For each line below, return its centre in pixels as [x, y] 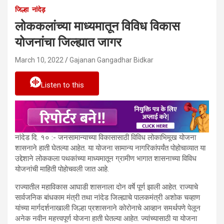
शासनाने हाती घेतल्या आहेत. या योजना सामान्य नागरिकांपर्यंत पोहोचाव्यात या [110, 148]
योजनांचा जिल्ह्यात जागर [68, 42]
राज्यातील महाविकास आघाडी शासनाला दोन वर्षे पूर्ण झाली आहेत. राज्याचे [106, 187]
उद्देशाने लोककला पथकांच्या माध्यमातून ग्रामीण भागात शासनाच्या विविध [106, 158]
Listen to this [62, 85]
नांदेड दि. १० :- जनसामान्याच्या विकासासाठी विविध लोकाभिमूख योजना [105, 137]
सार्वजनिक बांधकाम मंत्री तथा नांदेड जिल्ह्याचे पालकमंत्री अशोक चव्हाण [107, 197]
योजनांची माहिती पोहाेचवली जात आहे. [62, 169]
